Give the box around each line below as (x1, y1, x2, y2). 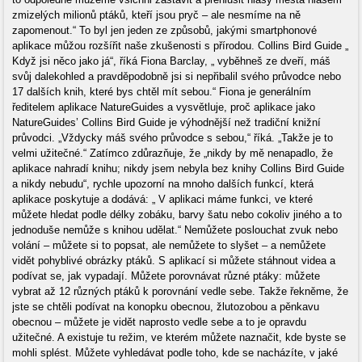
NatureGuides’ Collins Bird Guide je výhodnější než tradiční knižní (12, 116, 321, 128)
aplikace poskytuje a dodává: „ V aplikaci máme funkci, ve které (12, 193, 313, 205)
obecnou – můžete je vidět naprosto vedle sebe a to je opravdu (12, 316, 306, 328)
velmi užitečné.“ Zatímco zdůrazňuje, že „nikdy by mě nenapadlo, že (12, 147, 333, 159)
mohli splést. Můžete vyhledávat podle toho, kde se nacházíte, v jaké (12, 347, 338, 359)
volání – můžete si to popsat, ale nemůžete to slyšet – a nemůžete (12, 239, 326, 251)
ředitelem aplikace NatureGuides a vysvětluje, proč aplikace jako (12, 101, 315, 113)
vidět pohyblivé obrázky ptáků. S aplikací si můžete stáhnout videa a (12, 255, 335, 267)
